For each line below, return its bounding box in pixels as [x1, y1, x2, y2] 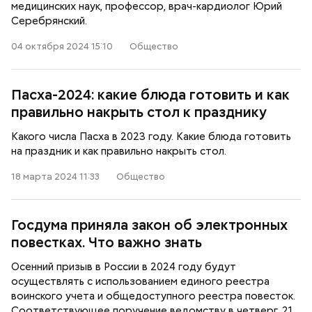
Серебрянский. [11, 14, 87, 28]
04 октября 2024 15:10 [11, 40, 113, 52]
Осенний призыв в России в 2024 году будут [11, 260, 236, 274]
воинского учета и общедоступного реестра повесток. [11, 289, 295, 303]
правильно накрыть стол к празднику [11, 103, 267, 121]
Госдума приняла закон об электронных [11, 216, 288, 234]
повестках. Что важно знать [11, 233, 202, 251]
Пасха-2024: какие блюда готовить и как [11, 86, 290, 104]
